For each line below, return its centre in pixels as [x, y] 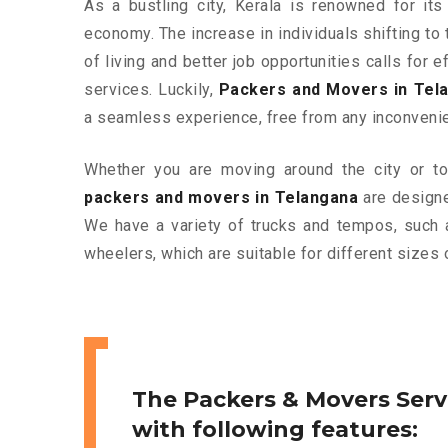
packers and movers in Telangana [221, 198]
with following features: [275, 430]
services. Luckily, [151, 90]
